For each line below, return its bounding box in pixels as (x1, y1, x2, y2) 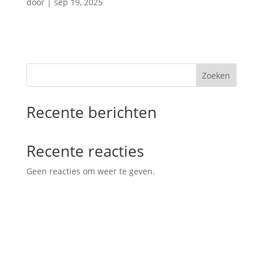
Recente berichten (26, 101, 157, 123)
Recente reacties (26, 140, 144, 161)
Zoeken (202, 69, 231, 81)
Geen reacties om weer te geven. (26, 165, 155, 177)
